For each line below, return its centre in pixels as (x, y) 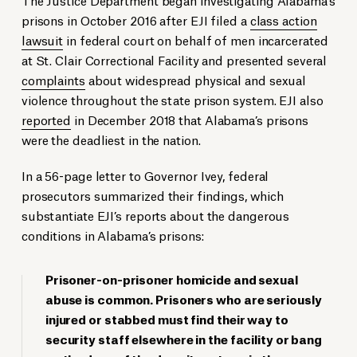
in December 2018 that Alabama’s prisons (190, 120)
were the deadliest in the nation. (111, 139)
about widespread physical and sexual (196, 80)
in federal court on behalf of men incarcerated (196, 40)
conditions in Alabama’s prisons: (112, 235)
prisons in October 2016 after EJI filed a (135, 20)
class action (283, 20)
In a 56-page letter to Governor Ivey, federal (145, 175)
